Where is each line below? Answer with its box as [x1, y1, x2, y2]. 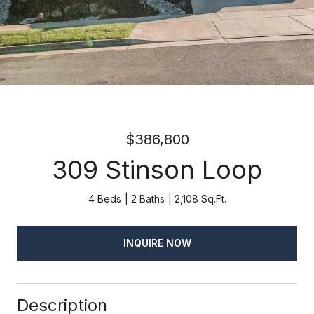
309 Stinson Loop [52, 154, 262, 185]
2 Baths [130, 193, 165, 205]
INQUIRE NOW [123, 236, 191, 249]
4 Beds [88, 193, 121, 205]
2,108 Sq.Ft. [174, 193, 226, 205]
